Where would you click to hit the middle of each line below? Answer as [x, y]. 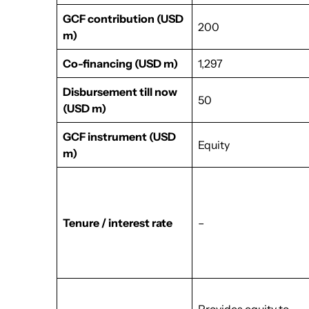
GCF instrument [105, 137]
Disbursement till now [120, 92]
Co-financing [98, 63]
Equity [214, 145]
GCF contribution [109, 19]
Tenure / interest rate [118, 223]
